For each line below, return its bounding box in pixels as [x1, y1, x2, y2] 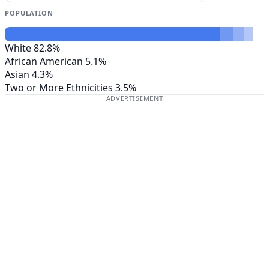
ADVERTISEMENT [106, 93, 163, 103]
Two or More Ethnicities [5, 80, 113, 94]
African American [5, 54, 83, 68]
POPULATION [5, 8, 53, 17]
